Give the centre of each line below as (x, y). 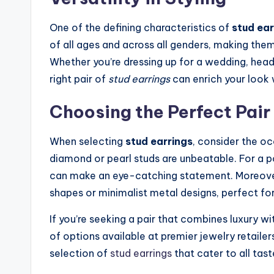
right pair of (79, 79)
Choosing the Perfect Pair (160, 112)
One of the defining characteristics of (141, 28)
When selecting (87, 141)
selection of (80, 253)
